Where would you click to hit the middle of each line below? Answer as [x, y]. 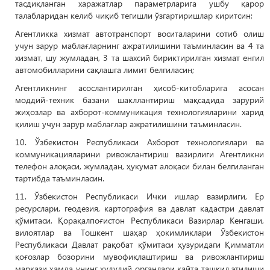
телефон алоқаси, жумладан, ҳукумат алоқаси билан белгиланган [140, 166]
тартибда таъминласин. [60, 178]
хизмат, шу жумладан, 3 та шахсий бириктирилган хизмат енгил [140, 58]
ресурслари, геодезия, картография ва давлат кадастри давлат [140, 208]
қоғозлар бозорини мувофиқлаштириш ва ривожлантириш [140, 256]
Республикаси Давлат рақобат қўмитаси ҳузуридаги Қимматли [140, 244]
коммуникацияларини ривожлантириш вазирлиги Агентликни [140, 154]
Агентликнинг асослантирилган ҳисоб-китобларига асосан [140, 88]
